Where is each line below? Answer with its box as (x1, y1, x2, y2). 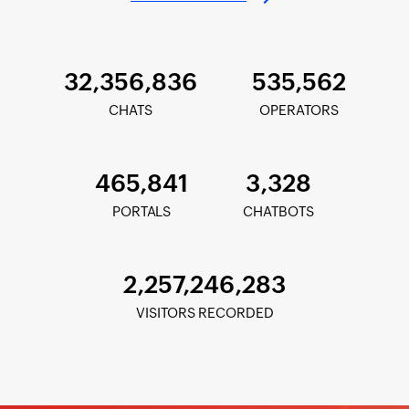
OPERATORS (258, 102, 339, 119)
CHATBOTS (243, 204, 314, 220)
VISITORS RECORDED (135, 305, 274, 321)
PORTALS (112, 204, 171, 220)
